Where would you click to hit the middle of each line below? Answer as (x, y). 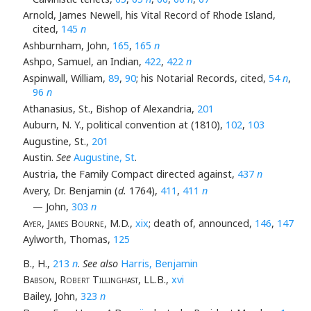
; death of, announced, (201, 223)
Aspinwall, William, (65, 78)
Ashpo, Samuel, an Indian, (83, 62)
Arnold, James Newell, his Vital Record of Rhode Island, (149, 15)
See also (100, 263)
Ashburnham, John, (67, 45)
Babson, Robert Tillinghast (80, 280)
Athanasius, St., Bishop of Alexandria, (110, 108)
